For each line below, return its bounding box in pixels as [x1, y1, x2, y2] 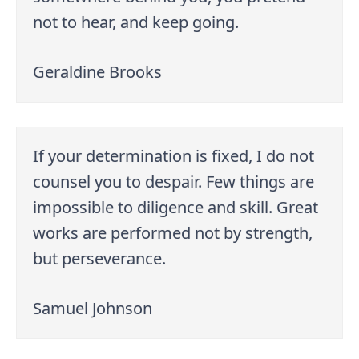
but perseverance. [33, 248, 167, 270]
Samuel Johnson [33, 297, 153, 320]
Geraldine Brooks [33, 61, 163, 83]
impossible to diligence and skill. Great [33, 196, 319, 219]
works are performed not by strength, [33, 222, 313, 244]
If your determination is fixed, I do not [33, 145, 315, 167]
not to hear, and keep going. [33, 11, 240, 34]
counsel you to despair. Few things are [33, 171, 315, 193]
